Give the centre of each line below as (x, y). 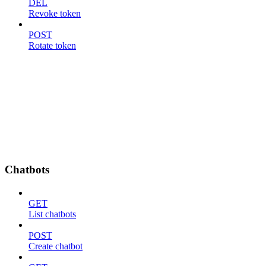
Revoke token (55, 14)
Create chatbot (56, 246)
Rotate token (52, 46)
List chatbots (52, 214)
